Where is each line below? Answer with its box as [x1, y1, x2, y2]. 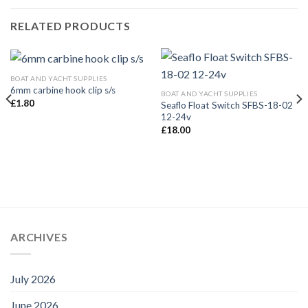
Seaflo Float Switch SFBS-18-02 [160, 100, 293, 111]
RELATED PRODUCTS [10, 19, 131, 32]
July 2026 [10, 272, 56, 285]
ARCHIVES [10, 230, 68, 244]
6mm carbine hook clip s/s [10, 85, 115, 96]
